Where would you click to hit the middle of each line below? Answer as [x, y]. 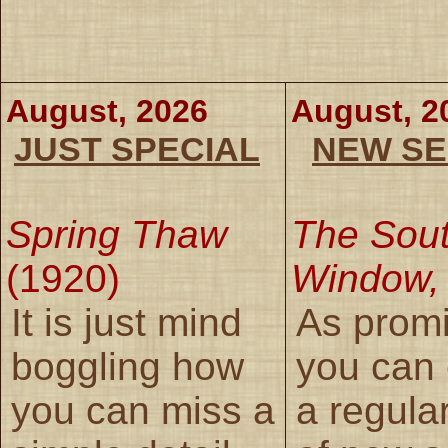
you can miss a [143, 410]
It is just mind [126, 322]
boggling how [127, 366]
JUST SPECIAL [137, 148]
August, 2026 [107, 110]
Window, [365, 278]
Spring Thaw [116, 234]
